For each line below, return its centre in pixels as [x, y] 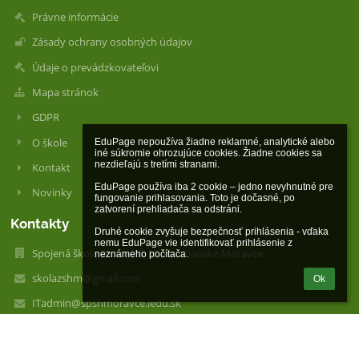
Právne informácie [75, 16]
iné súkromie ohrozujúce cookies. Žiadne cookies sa [208, 153]
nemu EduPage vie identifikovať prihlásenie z [194, 243]
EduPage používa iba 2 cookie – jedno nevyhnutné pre [214, 187]
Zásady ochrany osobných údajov [112, 42]
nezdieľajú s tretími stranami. [157, 164]
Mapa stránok [65, 92]
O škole [49, 142]
